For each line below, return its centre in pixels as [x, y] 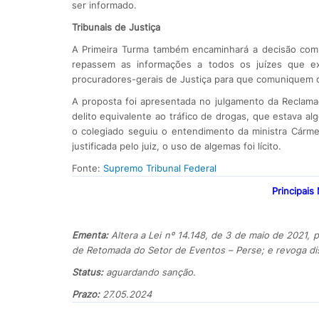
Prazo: [87, 294]
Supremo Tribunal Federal [159, 168]
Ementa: [91, 235]
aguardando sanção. [151, 272]
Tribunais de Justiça [116, 27]
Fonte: [87, 168]
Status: [89, 272]
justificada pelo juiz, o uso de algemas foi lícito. [176, 146]
